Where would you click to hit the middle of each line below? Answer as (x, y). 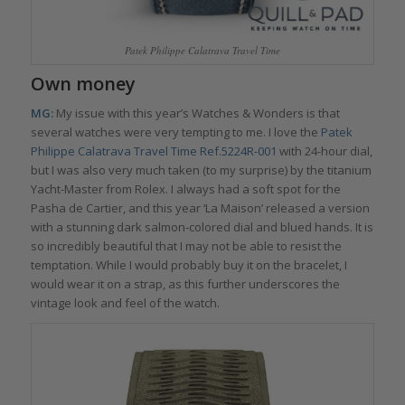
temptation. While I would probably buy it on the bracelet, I (188, 264)
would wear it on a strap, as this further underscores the (185, 283)
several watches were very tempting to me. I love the (175, 132)
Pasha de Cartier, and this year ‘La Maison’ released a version (200, 207)
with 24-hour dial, (324, 151)
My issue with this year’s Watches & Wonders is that (196, 113)
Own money (83, 83)
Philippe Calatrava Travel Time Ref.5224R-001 (153, 151)
